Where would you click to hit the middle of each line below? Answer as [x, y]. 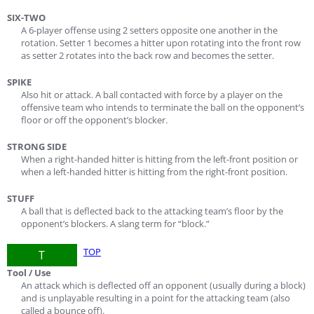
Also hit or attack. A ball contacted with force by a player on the [152, 95]
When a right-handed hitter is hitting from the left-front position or [159, 159]
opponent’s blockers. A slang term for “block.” [115, 224]
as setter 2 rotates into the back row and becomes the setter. [148, 55]
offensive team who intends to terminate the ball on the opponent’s [163, 107]
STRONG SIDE [37, 146]
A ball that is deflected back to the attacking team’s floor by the [152, 211]
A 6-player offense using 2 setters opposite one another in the [149, 30]
